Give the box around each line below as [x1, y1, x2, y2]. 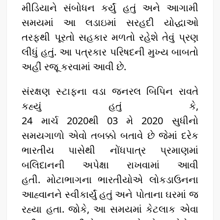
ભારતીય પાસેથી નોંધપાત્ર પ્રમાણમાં [22, 143, 198, 157]
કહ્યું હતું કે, [22, 99, 198, 112]
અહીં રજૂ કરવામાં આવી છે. [22, 59, 127, 73]
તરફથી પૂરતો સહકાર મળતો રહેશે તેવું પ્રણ [22, 30, 198, 44]
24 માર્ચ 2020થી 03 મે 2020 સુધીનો [22, 113, 198, 127]
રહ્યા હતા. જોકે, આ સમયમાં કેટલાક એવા [22, 202, 198, 216]
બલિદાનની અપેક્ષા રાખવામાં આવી [22, 158, 198, 171]
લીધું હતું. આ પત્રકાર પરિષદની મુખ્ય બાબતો [22, 45, 198, 58]
